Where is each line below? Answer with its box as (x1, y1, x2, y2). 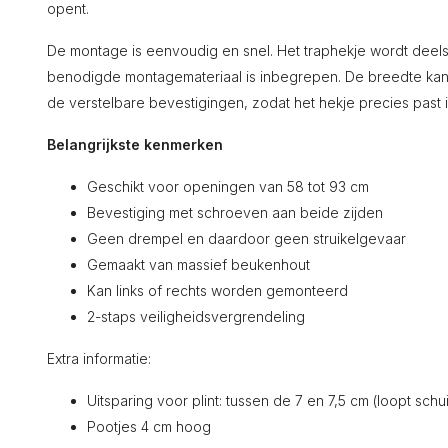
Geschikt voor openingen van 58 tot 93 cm (87, 178, 369, 195)
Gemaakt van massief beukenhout (87, 256, 310, 273)
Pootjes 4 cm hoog (87, 418, 211, 435)
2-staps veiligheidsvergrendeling (87, 308, 305, 325)
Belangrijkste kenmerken (47, 136, 223, 153)
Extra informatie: (47, 350, 151, 367)
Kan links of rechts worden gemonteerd (87, 282, 348, 299)
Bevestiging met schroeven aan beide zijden (87, 204, 383, 221)
